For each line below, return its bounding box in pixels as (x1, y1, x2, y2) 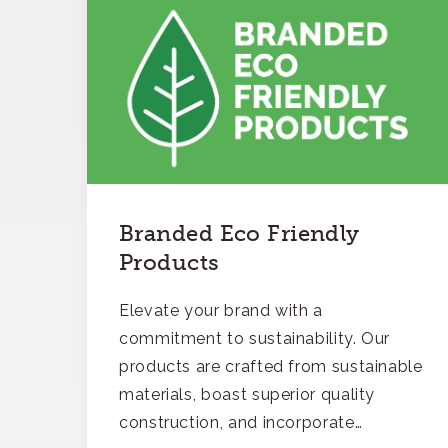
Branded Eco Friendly (119, 220, 360, 247)
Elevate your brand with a (119, 301, 323, 320)
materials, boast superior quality (119, 385, 376, 404)
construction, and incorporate (119, 413, 355, 432)
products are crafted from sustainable (119, 357, 423, 376)
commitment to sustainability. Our (119, 329, 391, 348)
